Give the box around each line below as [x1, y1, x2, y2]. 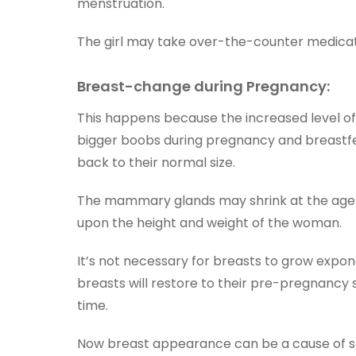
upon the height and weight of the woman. [77, 214, 342, 232]
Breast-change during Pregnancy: [77, 76, 330, 96]
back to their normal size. [77, 153, 238, 172]
